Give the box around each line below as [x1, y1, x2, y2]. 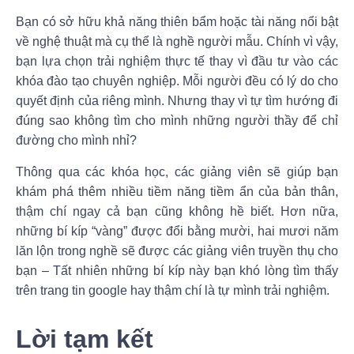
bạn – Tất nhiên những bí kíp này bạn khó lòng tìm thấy [16, 263, 338, 277]
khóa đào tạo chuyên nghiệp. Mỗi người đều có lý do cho [16, 74, 338, 88]
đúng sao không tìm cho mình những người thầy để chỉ [16, 114, 338, 128]
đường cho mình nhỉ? [16, 134, 140, 148]
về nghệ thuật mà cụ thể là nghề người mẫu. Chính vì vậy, [16, 35, 338, 49]
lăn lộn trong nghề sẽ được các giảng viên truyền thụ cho [16, 243, 338, 258]
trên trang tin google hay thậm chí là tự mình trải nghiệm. [16, 283, 330, 297]
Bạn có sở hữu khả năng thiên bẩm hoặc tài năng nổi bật [16, 15, 338, 29]
